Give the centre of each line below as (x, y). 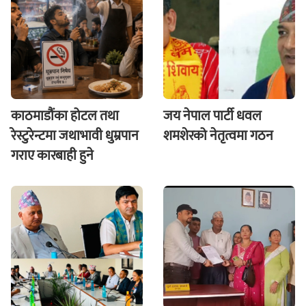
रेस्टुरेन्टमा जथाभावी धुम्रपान (75, 136)
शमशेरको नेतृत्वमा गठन (218, 136)
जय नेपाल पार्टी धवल (212, 116)
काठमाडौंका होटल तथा (65, 116)
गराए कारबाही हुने (52, 156)
